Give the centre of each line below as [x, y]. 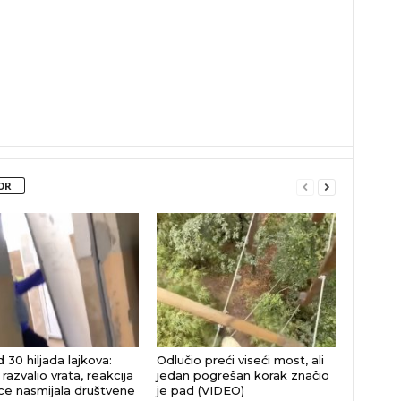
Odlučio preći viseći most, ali [240, 360]
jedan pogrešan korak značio [243, 375]
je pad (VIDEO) [200, 390]
